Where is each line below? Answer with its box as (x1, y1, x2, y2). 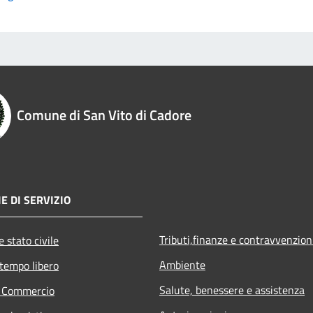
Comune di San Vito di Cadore (17, 103, 191, 126)
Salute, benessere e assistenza (159, 281, 305, 298)
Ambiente (159, 256, 205, 273)
